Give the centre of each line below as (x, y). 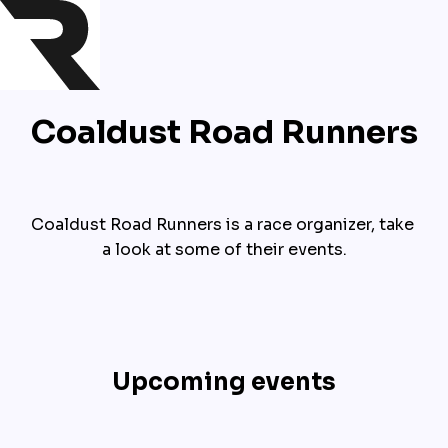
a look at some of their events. (224, 249)
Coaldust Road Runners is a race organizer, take (222, 224)
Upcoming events (224, 382)
